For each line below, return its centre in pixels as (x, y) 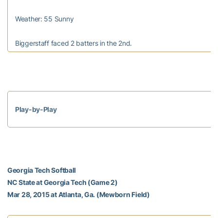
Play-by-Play (36, 109)
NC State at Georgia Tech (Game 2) (63, 182)
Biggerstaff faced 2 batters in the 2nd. (74, 43)
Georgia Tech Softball (42, 170)
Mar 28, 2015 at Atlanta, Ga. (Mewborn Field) (79, 194)
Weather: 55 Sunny (45, 18)
